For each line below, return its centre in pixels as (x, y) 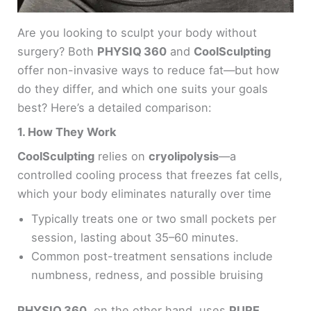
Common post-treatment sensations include (152, 256)
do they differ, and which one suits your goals (143, 89)
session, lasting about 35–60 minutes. (135, 237)
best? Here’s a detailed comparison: (115, 108)
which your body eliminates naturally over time (145, 194)
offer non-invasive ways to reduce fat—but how (149, 70)
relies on (122, 157)
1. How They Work (67, 132)
